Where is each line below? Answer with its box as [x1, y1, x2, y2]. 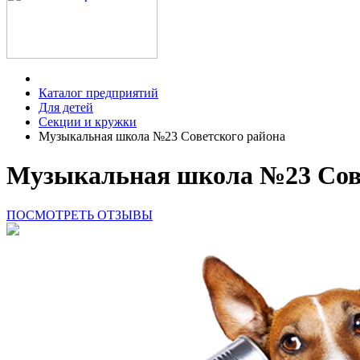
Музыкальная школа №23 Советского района [39, 129, 285, 143]
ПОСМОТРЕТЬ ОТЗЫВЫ [6, 207, 153, 222]
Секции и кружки [39, 115, 137, 129]
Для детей [39, 100, 93, 114]
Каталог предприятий [39, 86, 158, 100]
